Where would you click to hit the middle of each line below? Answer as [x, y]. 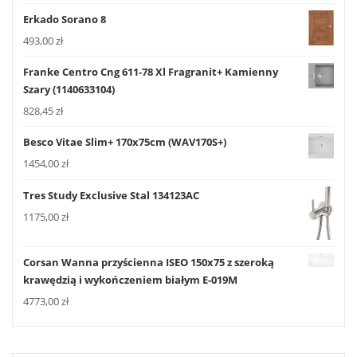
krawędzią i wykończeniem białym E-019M [130, 280]
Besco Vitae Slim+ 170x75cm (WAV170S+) [125, 142]
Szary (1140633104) [69, 90]
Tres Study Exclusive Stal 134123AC [111, 195]
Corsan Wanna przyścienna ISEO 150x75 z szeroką [149, 263]
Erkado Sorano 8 [65, 19]
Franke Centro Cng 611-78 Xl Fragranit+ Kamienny [151, 72]
